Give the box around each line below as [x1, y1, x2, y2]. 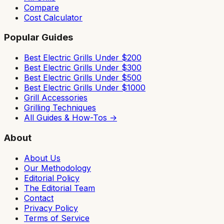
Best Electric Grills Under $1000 [24, 82, 145, 93]
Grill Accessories [24, 92, 87, 103]
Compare [24, 2, 59, 12]
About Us [24, 152, 60, 163]
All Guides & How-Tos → [24, 112, 117, 123]
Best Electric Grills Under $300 [24, 62, 141, 73]
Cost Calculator [24, 12, 82, 22]
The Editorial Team [24, 182, 95, 193]
